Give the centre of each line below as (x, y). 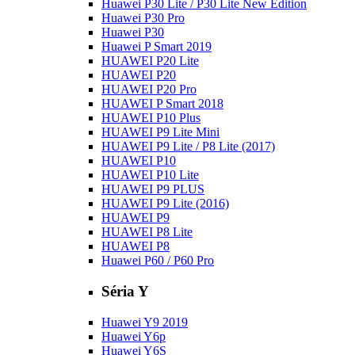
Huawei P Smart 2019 (157, 47)
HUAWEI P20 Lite (150, 61)
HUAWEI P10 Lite (150, 175)
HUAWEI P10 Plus (151, 118)
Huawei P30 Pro (143, 18)
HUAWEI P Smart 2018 (162, 104)
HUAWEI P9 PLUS (153, 189)
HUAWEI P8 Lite (147, 232)
